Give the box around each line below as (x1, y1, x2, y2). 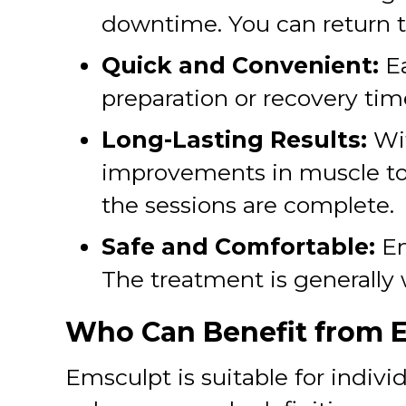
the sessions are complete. (101, 190, 394, 218)
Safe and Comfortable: (101, 232, 375, 260)
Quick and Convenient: (101, 51, 385, 79)
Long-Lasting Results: (101, 125, 367, 153)
